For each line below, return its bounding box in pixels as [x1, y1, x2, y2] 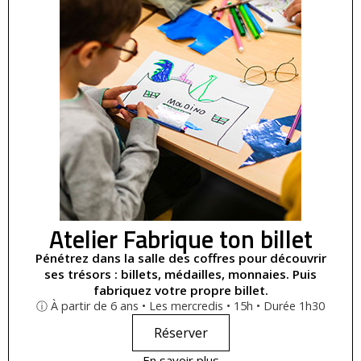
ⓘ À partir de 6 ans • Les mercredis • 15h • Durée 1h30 [36, 298, 325, 314]
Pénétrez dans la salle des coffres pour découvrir [35, 250, 326, 267]
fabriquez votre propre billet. [93, 282, 268, 299]
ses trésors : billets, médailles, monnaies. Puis [44, 266, 317, 283]
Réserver [153, 324, 208, 342]
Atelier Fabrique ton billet [48, 221, 313, 259]
